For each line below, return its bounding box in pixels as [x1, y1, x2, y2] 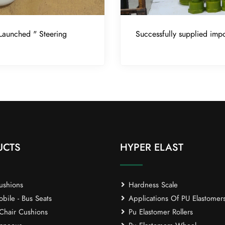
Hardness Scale [126, 180, 178, 190]
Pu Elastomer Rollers [126, 207, 193, 217]
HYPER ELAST [120, 140, 183, 155]
